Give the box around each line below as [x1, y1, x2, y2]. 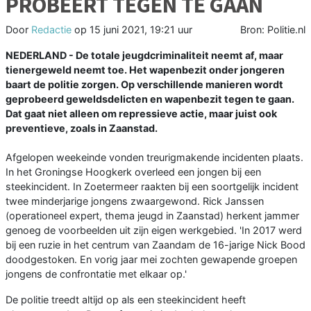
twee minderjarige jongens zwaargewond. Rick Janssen [6, 195, 264, 208]
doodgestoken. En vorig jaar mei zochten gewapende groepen [6, 253, 297, 266]
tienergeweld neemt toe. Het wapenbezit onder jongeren [6, 64, 285, 76]
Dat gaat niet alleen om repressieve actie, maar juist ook [6, 108, 277, 120]
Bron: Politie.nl [240, 24, 305, 36]
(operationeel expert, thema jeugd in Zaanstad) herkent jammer [6, 210, 299, 222]
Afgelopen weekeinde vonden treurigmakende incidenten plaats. [6, 151, 303, 164]
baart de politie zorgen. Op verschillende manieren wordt [6, 78, 283, 91]
